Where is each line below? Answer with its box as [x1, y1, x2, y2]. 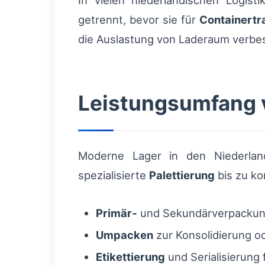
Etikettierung [96, 250, 165, 264]
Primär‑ [96, 206, 137, 220]
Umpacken [96, 228, 153, 242]
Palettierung [149, 169, 215, 182]
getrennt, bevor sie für [78, 13, 199, 26]
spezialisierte [78, 169, 149, 182]
